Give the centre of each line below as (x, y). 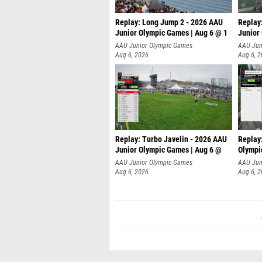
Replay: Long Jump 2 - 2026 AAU (169, 20)
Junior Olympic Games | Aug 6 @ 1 (171, 30)
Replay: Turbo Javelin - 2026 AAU (171, 137)
